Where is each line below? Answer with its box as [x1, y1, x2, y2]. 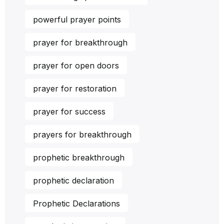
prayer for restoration [33, 83, 116, 93]
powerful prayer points [33, 14, 121, 24]
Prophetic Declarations [33, 198, 120, 208]
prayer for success [33, 106, 105, 116]
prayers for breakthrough [33, 129, 131, 139]
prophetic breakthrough [33, 152, 124, 162]
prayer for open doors [33, 60, 119, 70]
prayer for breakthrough [33, 37, 127, 47]
